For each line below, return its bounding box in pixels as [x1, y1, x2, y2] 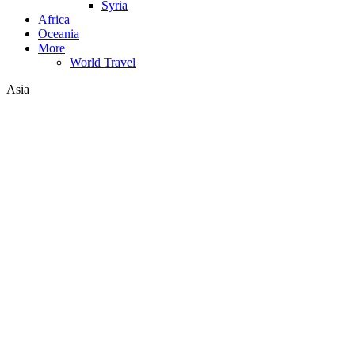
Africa [38, 13, 70, 27]
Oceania [38, 27, 79, 41]
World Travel [70, 55, 136, 70]
